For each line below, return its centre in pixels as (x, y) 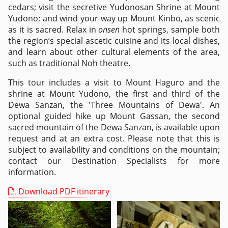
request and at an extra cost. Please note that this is (114, 138)
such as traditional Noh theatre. (70, 63)
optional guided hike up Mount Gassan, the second (114, 116)
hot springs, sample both (170, 30)
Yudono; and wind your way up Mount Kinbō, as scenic (114, 18)
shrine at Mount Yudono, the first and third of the (114, 94)
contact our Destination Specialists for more (114, 161)
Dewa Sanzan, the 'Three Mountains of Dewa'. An (114, 105)
